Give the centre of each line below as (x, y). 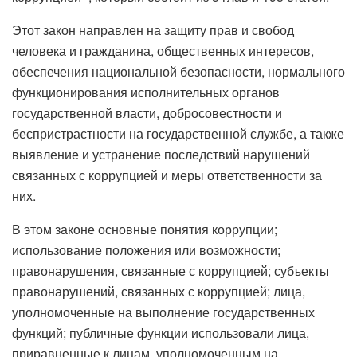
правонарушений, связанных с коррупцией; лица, (159, 291)
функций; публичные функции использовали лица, (161, 332)
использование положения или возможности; (146, 249)
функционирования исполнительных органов (146, 92)
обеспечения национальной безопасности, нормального (178, 71)
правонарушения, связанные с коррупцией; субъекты (171, 270)
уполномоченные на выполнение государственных (163, 312)
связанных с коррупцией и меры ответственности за (167, 175)
